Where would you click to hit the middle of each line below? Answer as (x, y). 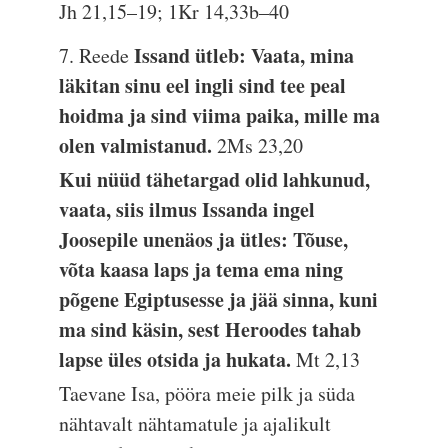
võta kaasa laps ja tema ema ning (201, 269)
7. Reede (97, 55)
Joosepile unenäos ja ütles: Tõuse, (204, 239)
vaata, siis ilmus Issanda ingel (187, 209)
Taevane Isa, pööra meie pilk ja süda (207, 393)
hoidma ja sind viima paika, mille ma (220, 115)
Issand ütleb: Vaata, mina (244, 55)
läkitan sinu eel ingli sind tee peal (203, 85)
